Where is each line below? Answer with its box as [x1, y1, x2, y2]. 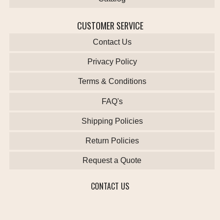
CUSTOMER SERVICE [77, 19, 143, 32]
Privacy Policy [87, 57, 137, 66]
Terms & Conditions [78, 77, 146, 86]
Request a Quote [82, 156, 142, 165]
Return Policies [85, 136, 139, 145]
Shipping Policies [81, 116, 143, 125]
